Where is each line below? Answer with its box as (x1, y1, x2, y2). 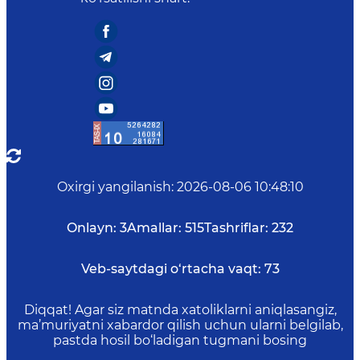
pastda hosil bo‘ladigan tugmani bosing (53, 333, 307, 348)
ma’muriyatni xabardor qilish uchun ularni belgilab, (17, 317, 343, 333)
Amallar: (127, 220, 182, 235)
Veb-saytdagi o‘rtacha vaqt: (80, 261, 261, 276)
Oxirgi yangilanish (56, 179, 171, 194)
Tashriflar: (204, 220, 268, 235)
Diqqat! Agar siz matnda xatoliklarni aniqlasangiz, (23, 302, 337, 317)
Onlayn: (67, 220, 117, 235)
